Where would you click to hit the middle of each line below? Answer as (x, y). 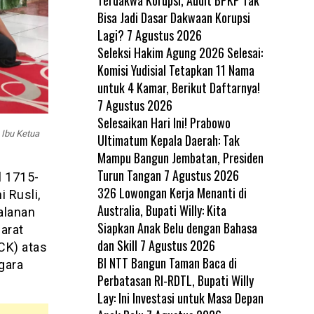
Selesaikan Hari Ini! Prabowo (164, 122)
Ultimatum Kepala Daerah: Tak (168, 140)
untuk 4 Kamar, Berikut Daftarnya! (180, 87)
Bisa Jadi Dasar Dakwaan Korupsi (173, 17)
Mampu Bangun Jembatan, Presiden (180, 157)
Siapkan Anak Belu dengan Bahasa (177, 227)
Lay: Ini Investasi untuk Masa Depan (180, 298)
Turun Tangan (129, 175)
